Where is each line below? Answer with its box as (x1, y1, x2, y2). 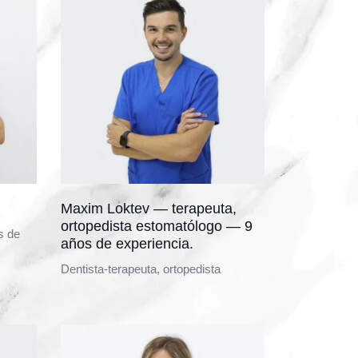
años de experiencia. (61, 236, 193, 252)
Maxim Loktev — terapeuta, (61, 201, 237, 217)
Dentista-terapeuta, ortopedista (61, 262, 221, 276)
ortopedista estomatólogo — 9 (61, 218, 253, 234)
